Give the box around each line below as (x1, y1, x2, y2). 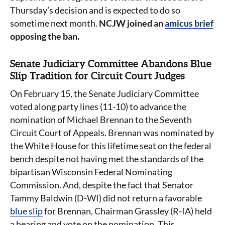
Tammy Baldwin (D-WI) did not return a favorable (10, 192, 202, 203)
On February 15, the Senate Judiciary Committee (10, 88, 199, 99)
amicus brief (165, 18, 213, 29)
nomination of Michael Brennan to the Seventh (10, 114, 192, 125)
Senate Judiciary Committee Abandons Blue (10, 58, 211, 69)
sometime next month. (10, 18, 99, 29)
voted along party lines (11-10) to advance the (10, 101, 186, 112)
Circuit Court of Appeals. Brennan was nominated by (10, 127, 214, 138)
